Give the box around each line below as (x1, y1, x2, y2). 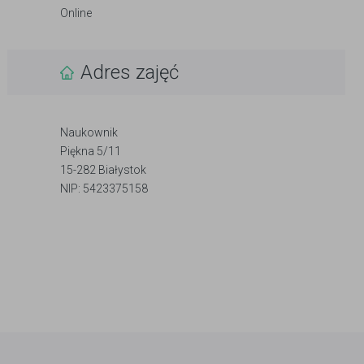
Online (60, 6, 92, 19)
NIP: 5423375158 (60, 182, 148, 195)
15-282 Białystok (60, 163, 146, 176)
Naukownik (60, 126, 118, 139)
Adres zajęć (80, 61, 179, 84)
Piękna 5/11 (60, 145, 121, 158)
